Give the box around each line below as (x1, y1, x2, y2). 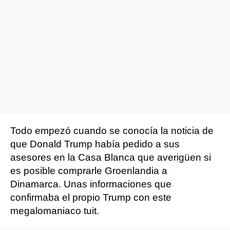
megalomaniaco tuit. (10, 205, 99, 216)
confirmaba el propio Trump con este (10, 192, 171, 203)
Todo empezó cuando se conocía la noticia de (10, 125, 214, 136)
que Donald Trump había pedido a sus (10, 139, 180, 149)
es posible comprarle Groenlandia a (10, 165, 167, 176)
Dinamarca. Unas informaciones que (10, 179, 171, 189)
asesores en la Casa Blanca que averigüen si (10, 152, 211, 163)
